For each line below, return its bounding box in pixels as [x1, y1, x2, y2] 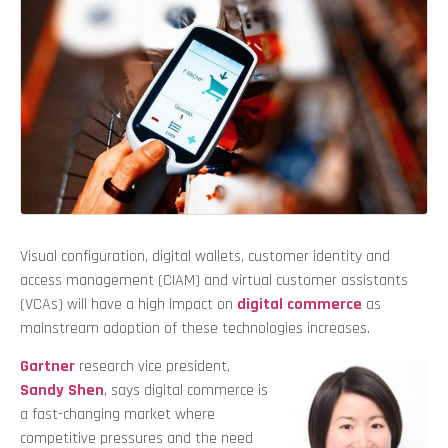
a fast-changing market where [20, 403, 215, 425]
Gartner [20, 355, 75, 377]
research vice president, [75, 355, 230, 377]
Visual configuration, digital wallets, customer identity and [20, 245, 390, 267]
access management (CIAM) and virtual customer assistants [20, 269, 408, 291]
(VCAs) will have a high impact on [20, 293, 237, 315]
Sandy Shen [20, 379, 104, 401]
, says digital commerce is [104, 379, 268, 401]
